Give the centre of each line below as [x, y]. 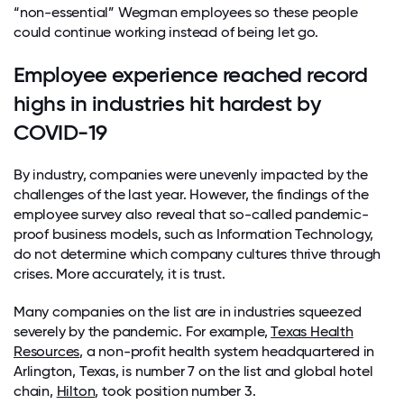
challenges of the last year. [102, 194]
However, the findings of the [279, 194]
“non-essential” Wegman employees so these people [186, 12]
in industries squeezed [290, 311]
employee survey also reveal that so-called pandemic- [191, 214]
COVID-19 [60, 132]
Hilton [76, 390]
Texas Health [312, 331]
